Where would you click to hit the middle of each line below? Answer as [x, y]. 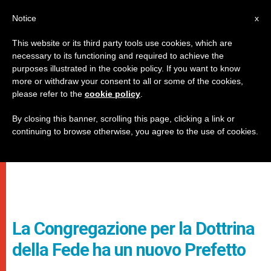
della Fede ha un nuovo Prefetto [129, 250]
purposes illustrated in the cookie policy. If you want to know [126, 68]
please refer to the [48, 94]
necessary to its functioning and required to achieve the [118, 56]
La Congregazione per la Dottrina [133, 229]
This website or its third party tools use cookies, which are [122, 43]
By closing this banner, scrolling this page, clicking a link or [123, 119]
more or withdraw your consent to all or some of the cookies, [128, 81]
